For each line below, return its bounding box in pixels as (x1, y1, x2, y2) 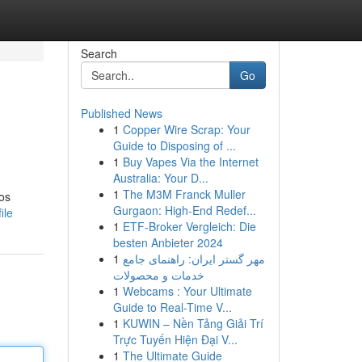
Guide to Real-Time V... (112, 299, 232, 315)
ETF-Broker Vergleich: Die (122, 218, 256, 234)
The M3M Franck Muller (122, 186, 246, 202)
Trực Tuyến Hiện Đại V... (112, 331, 238, 347)
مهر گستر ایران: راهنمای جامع (122, 250, 265, 267)
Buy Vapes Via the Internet (122, 154, 259, 170)
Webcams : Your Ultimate (122, 283, 252, 299)
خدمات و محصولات (112, 267, 204, 283)
